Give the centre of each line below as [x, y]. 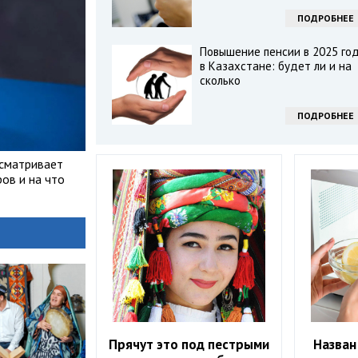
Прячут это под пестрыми [189, 345]
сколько [220, 80]
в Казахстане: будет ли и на [275, 66]
